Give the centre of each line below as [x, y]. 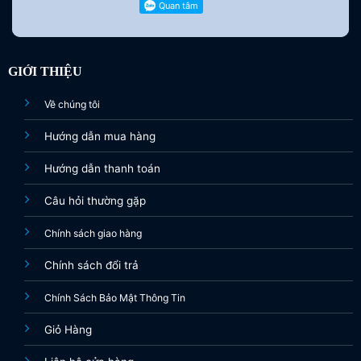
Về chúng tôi [72, 104]
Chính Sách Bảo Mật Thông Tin [114, 297]
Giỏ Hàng [68, 329]
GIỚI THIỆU [45, 71]
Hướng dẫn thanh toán [102, 168]
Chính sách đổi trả [91, 265]
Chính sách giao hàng [93, 233]
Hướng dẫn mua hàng [100, 136]
